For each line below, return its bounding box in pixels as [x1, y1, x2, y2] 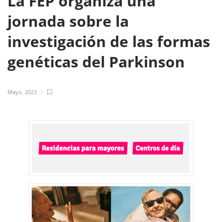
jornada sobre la [7, 11, 129, 31]
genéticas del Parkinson [7, 52, 189, 72]
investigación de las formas [7, 31, 210, 52]
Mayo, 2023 [7, 88, 37, 96]
